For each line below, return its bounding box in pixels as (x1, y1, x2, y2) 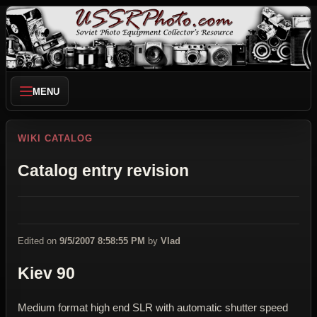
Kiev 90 (18, 265, 75, 283)
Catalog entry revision (18, 161, 189, 180)
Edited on (18, 236, 59, 247)
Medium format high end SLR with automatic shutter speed (18, 301, 288, 313)
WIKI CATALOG (18, 133, 93, 144)
